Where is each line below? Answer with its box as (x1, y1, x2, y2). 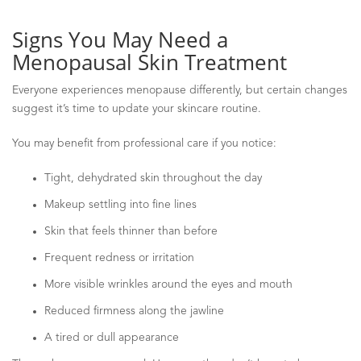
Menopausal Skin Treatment (12, 47, 287, 77)
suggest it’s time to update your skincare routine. (12, 102, 261, 114)
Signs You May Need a (12, 24, 228, 54)
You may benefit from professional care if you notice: (12, 137, 276, 149)
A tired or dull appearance (44, 331, 179, 343)
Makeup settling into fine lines (44, 198, 197, 210)
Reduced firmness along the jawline (44, 305, 224, 317)
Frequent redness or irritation (44, 251, 194, 263)
